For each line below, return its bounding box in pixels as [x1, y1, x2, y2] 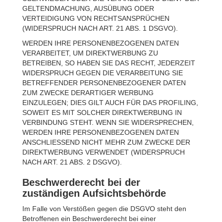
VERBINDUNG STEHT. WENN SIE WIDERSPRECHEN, [22, 118, 194, 126]
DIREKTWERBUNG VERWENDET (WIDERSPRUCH [22, 148, 185, 156]
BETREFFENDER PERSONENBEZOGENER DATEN [22, 79, 186, 87]
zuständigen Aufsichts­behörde [22, 188, 166, 199]
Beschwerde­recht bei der [22, 177, 140, 188]
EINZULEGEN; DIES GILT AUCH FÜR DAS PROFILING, [22, 99, 198, 107]
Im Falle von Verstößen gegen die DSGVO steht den [22, 205, 186, 213]
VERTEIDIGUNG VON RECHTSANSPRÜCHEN [22, 14, 169, 22]
